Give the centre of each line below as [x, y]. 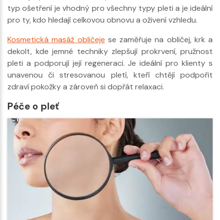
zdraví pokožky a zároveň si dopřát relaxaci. [86, 86]
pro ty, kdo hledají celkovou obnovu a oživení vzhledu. [102, 20]
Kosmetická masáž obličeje [56, 39]
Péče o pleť [33, 106]
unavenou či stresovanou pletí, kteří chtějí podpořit [110, 75]
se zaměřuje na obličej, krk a [159, 39]
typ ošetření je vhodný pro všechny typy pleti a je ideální [110, 8]
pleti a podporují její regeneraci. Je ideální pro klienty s [110, 63]
